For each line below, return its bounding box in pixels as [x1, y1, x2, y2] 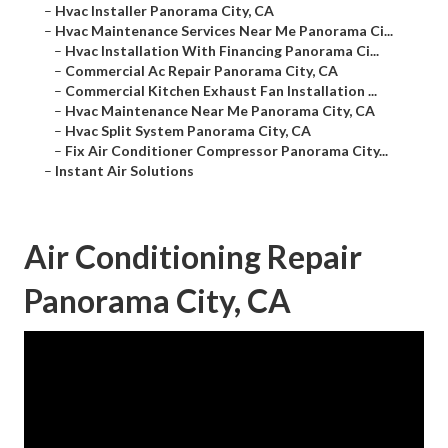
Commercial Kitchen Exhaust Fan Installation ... [65, 82, 377, 100]
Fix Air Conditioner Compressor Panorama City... [65, 142, 388, 160]
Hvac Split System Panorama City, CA [65, 122, 311, 140]
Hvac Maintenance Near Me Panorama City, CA [65, 102, 375, 120]
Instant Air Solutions [55, 162, 194, 180]
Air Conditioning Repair [24, 237, 362, 277]
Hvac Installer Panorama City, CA [55, 2, 274, 20]
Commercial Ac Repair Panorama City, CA [65, 62, 338, 80]
